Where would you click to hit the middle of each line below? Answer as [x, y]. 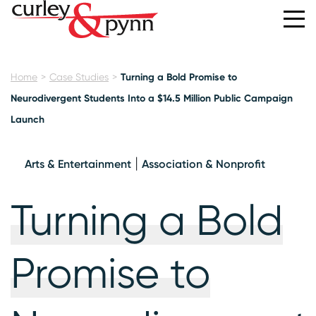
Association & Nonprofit [203, 164]
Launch [28, 119]
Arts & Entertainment [78, 164]
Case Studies [79, 77]
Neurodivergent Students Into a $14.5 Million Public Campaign [152, 98]
